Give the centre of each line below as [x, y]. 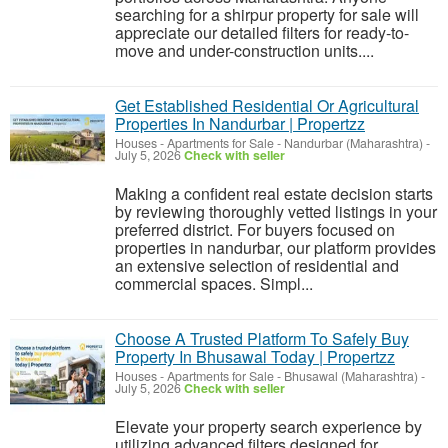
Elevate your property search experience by [268, 426]
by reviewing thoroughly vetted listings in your [276, 211]
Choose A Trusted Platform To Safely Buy [262, 338]
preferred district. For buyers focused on [255, 229]
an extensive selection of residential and [257, 265]
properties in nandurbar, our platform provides [275, 247]
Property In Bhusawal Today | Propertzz [255, 356]
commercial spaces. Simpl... [214, 283]
